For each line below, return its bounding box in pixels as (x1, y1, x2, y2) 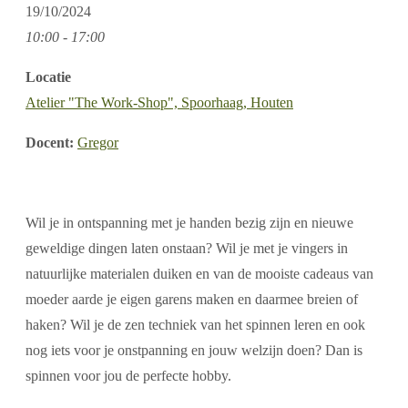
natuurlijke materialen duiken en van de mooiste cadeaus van (25, 265, 373, 281)
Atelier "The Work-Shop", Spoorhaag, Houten (25, 94, 293, 110)
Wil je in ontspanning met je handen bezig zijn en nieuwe (25, 214, 353, 230)
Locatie (25, 68, 71, 85)
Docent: (25, 134, 77, 150)
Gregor (77, 134, 118, 150)
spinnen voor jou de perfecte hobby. (25, 367, 231, 383)
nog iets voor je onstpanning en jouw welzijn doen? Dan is (25, 342, 362, 358)
